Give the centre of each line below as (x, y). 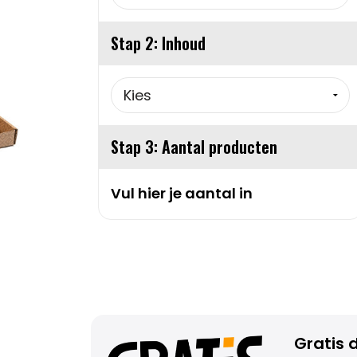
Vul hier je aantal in (182, 193)
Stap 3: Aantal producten (194, 146)
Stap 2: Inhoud (158, 43)
